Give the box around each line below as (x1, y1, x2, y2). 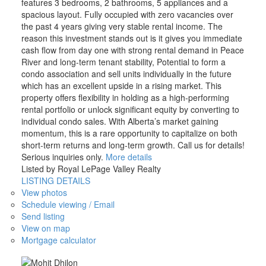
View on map (21, 221, 70, 234)
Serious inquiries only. (21, 150, 103, 163)
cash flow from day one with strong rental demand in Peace (21, 43, 244, 56)
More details (105, 150, 152, 163)
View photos (21, 186, 67, 198)
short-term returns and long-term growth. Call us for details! (21, 138, 245, 151)
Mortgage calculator (21, 233, 96, 246)
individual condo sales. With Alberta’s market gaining (21, 115, 218, 127)
